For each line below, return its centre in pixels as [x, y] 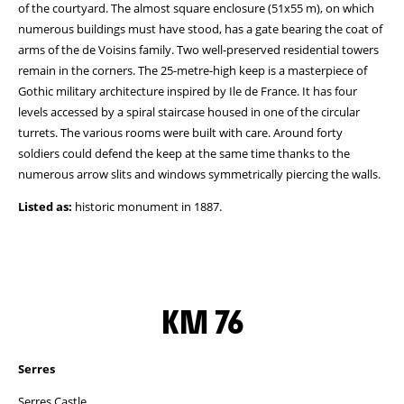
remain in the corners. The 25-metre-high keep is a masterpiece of [193, 70]
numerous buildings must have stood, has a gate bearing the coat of [200, 29]
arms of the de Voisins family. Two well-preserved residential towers [198, 50]
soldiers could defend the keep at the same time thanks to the [184, 153]
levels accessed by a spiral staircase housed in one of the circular [189, 112]
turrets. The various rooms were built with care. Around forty [180, 133]
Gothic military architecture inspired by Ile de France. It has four [188, 91]
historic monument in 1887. [147, 207]
